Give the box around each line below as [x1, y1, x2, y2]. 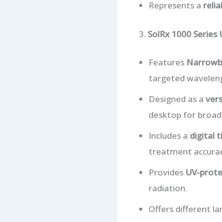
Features [148, 56, 186, 68]
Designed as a [148, 93, 206, 105]
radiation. [148, 182, 187, 194]
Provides [148, 166, 185, 178]
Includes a [148, 130, 190, 142]
